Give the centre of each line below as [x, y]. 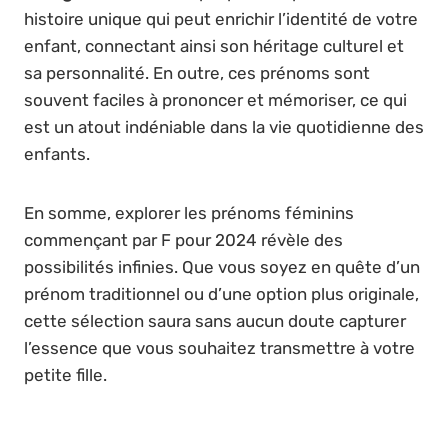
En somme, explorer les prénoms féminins [189, 212]
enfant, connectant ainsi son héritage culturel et [214, 45]
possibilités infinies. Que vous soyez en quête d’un [222, 266]
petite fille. [65, 374]
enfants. [57, 153]
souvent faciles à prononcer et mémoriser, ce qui [215, 99]
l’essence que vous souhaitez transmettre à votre [219, 347]
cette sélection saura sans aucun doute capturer [215, 320]
